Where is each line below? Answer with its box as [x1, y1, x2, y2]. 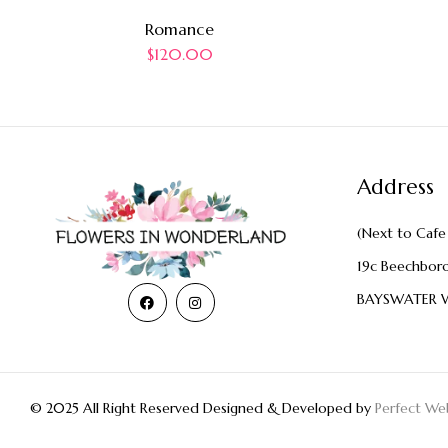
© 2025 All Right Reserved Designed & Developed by [30, 399, 371, 418]
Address [356, 174, 434, 201]
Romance [145, 19, 214, 40]
